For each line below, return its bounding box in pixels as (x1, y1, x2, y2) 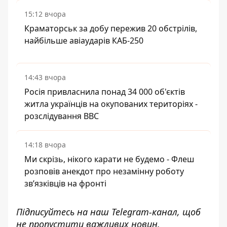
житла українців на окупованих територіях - (24, 98, 198, 109)
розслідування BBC (24, 110, 99, 122)
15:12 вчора (24, 9, 66, 19)
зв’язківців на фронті (24, 178, 106, 189)
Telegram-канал (111, 206, 177, 218)
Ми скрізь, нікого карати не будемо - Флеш (24, 154, 194, 165)
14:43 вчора (24, 72, 66, 82)
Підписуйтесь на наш (16, 206, 111, 218)
